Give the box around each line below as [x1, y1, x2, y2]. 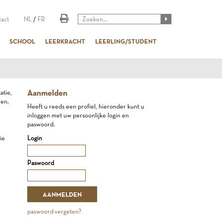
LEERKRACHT [45, 37, 85, 45]
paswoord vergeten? [27, 208, 82, 215]
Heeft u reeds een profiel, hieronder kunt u [27, 103, 145, 110]
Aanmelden [27, 88, 68, 98]
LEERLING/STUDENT [95, 37, 157, 45]
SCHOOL [9, 37, 35, 45]
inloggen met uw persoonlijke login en [27, 111, 129, 119]
